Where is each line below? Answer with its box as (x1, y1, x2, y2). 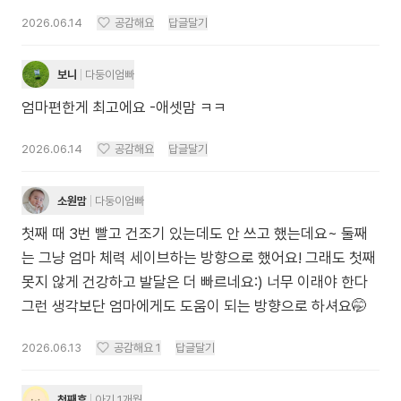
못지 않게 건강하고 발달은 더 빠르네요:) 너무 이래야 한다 (21, 273, 368, 291)
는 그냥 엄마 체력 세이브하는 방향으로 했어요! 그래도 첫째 (21, 249, 376, 267)
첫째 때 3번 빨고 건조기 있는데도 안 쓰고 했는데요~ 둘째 (21, 225, 368, 243)
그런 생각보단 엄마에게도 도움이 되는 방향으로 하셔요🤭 (21, 297, 367, 315)
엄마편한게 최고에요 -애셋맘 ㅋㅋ (21, 98, 226, 116)
